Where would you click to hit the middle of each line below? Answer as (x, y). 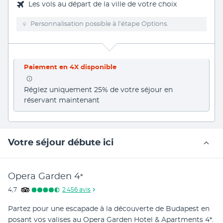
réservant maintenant (62, 100)
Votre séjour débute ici (61, 143)
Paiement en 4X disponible (70, 67)
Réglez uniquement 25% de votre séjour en (98, 90)
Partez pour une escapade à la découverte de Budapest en (109, 209)
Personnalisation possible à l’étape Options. (99, 24)
